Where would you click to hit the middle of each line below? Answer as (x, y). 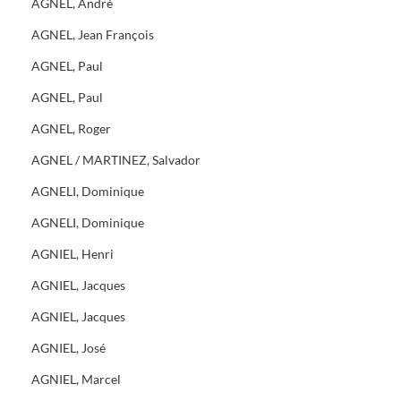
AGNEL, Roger (71, 128)
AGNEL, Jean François (93, 34)
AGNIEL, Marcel (76, 379)
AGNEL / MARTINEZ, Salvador (116, 160)
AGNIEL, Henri (73, 254)
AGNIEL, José (68, 348)
